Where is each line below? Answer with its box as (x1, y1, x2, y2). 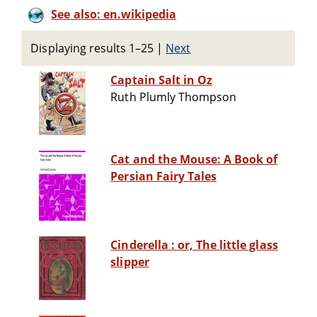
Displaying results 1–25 (30, 40, 154, 56)
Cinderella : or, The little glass (110, 237, 178, 253)
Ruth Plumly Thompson (110, 89, 237, 105)
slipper (110, 254, 149, 270)
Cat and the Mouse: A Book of (110, 151, 278, 168)
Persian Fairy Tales (110, 168, 217, 185)
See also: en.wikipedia (51, 6, 177, 22)
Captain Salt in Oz (110, 72, 213, 88)
